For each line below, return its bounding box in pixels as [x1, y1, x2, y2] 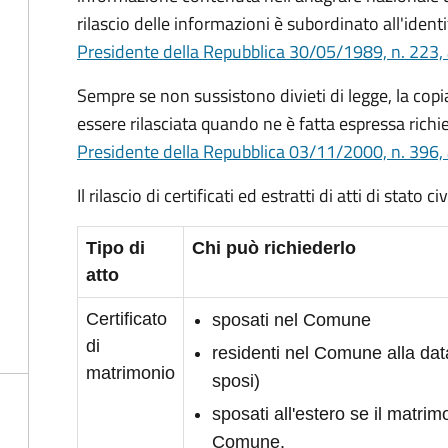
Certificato [86, 309, 167, 329]
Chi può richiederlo [192, 238, 356, 258]
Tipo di [86, 238, 145, 258]
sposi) [212, 371, 260, 391]
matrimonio [86, 363, 175, 383]
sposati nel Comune [212, 310, 371, 330]
